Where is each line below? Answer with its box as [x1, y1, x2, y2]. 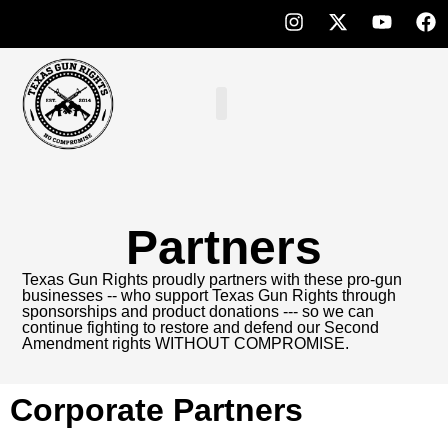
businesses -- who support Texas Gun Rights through [22, 286, 397, 304]
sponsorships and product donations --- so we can [22, 302, 375, 320]
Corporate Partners [10, 391, 303, 428]
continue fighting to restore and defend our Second [22, 318, 380, 336]
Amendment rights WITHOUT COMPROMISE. [22, 334, 350, 352]
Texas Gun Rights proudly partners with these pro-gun [22, 270, 403, 288]
